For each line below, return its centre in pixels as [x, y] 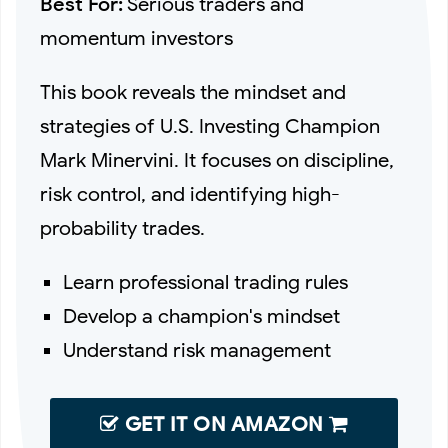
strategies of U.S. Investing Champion [210, 127]
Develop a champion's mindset [202, 317]
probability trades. [122, 229]
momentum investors [136, 39]
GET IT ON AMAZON [224, 425]
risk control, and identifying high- [190, 195]
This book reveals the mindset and [193, 93]
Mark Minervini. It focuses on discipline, [217, 161]
